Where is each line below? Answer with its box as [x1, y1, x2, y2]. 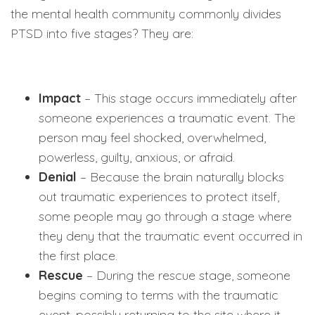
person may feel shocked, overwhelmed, [39, 129, 266, 146]
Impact [39, 90, 81, 106]
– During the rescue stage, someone [83, 267, 290, 283]
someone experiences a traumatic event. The [39, 110, 295, 126]
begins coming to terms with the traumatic [39, 287, 278, 303]
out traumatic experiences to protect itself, [39, 188, 279, 205]
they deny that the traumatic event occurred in [39, 228, 302, 244]
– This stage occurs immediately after [81, 90, 297, 106]
